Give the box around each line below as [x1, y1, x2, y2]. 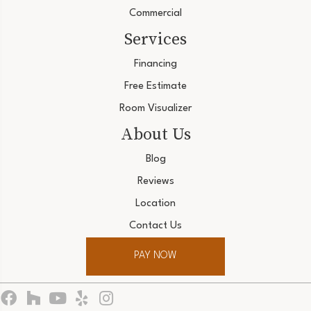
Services [124, 26, 187, 50]
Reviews [137, 176, 174, 187]
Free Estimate [124, 81, 187, 92]
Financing [134, 58, 177, 69]
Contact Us [129, 220, 182, 231]
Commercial [129, 8, 182, 19]
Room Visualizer [119, 103, 192, 114]
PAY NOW [134, 251, 177, 262]
